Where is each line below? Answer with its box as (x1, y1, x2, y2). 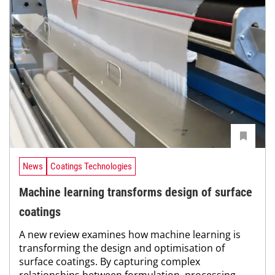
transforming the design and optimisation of (19, 241, 225, 255)
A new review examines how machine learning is (19, 227, 241, 241)
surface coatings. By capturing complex (19, 254, 200, 268)
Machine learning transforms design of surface (19, 184, 252, 199)
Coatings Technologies (50, 160, 132, 172)
